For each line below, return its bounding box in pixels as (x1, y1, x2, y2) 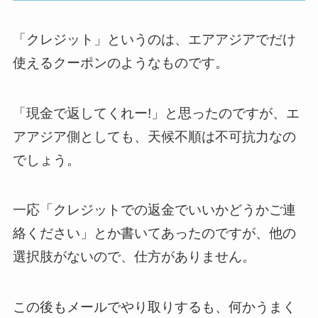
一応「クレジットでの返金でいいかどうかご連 (12, 202, 296, 218)
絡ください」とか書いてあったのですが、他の (12, 226, 296, 241)
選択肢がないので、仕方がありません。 (12, 249, 256, 265)
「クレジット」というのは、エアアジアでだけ (12, 32, 296, 48)
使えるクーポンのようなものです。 (12, 55, 229, 71)
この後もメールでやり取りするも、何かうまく (12, 299, 296, 314)
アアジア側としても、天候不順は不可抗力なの (12, 128, 296, 144)
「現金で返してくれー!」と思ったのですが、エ (12, 105, 300, 121)
